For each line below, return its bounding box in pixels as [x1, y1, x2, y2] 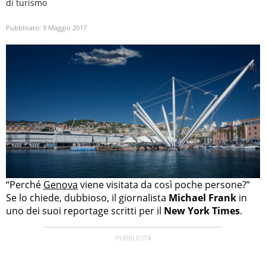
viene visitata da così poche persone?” [78, 178, 250, 191]
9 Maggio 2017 [43, 23, 87, 33]
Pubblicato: [6, 23, 43, 33]
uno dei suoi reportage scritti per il [6, 204, 164, 217]
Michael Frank [169, 191, 236, 204]
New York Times [164, 204, 240, 217]
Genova [43, 178, 78, 191]
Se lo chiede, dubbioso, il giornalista [6, 191, 169, 204]
